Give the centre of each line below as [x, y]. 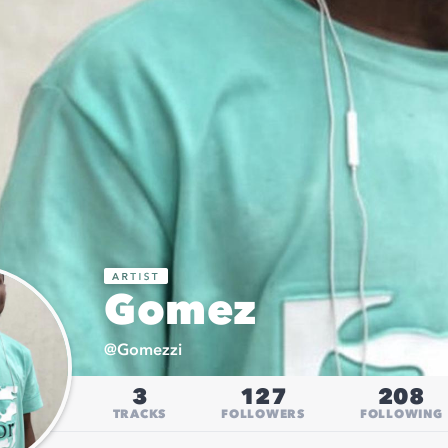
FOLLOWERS [263, 414]
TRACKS [139, 414]
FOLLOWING [401, 414]
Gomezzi [149, 351]
